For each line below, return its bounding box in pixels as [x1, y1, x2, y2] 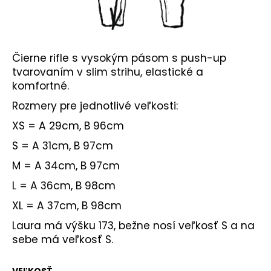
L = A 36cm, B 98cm [12, 178, 116, 194]
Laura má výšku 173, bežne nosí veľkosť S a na [12, 218, 255, 233]
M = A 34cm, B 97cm [12, 158, 120, 174]
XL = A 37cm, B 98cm [12, 198, 122, 214]
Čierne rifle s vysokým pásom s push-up [12, 51, 226, 66]
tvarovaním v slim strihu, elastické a [12, 65, 203, 80]
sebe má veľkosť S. [12, 232, 113, 247]
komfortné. [12, 79, 69, 94]
